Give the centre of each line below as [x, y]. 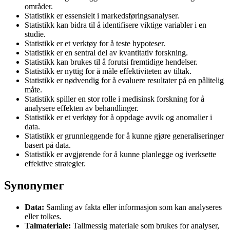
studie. [35, 34]
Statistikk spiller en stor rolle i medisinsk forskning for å [114, 99]
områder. [39, 6]
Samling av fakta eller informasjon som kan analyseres [133, 207]
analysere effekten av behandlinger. [82, 108]
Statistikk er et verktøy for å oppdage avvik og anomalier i [118, 117]
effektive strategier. [55, 163]
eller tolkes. [43, 216]
